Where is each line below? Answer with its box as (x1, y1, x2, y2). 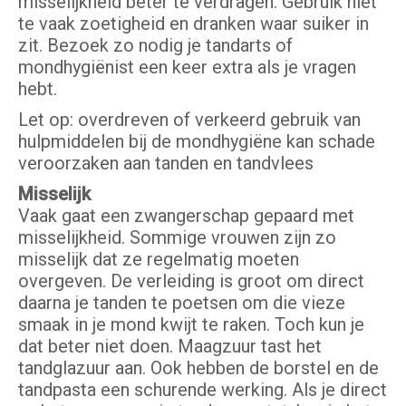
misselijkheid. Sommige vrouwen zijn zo (18, 227, 336, 249)
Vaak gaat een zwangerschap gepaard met (18, 205, 354, 227)
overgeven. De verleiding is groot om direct (18, 270, 364, 293)
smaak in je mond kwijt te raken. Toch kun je (18, 314, 364, 336)
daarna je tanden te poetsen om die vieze (18, 292, 345, 314)
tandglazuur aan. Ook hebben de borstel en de (18, 357, 379, 380)
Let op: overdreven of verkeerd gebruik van (18, 109, 361, 131)
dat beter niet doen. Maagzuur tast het (18, 335, 322, 358)
